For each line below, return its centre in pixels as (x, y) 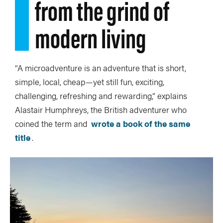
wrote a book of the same (141, 124)
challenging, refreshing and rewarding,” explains (101, 96)
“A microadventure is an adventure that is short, (101, 68)
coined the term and (52, 124)
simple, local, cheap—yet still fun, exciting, (90, 82)
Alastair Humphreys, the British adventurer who (101, 110)
